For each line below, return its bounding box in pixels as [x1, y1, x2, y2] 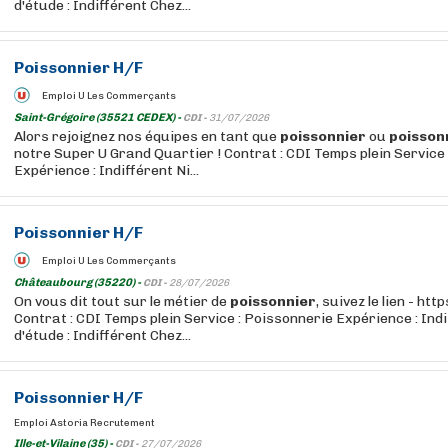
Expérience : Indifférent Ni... [14, 162, 199, 179]
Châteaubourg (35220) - [14, 276, 143, 289]
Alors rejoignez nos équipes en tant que [14, 128, 280, 145]
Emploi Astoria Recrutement [14, 417, 155, 429]
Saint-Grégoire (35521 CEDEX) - [14, 111, 183, 124]
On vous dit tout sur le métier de [14, 293, 230, 310]
